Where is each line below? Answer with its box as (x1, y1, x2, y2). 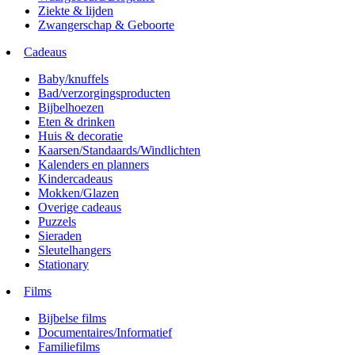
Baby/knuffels (38, 71, 109, 86)
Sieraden (38, 228, 82, 242)
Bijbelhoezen (38, 100, 104, 114)
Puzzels (38, 214, 76, 228)
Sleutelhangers (38, 242, 111, 257)
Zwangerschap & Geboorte (38, 17, 174, 32)
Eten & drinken (38, 114, 115, 128)
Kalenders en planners (38, 157, 149, 171)
